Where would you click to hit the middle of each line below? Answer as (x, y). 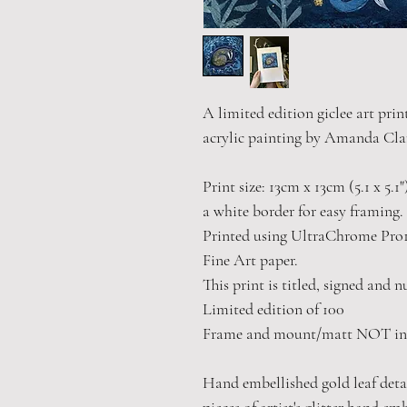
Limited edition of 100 (273, 309)
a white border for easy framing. (303, 211)
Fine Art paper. (250, 260)
